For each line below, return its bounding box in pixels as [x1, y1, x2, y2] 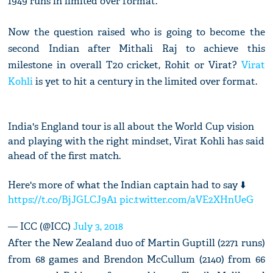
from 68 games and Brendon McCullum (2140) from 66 [8, 253, 265, 266]
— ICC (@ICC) [8, 220, 74, 233]
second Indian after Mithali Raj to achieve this [8, 42, 265, 55]
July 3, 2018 [73, 220, 124, 233]
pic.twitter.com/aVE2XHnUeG [119, 193, 254, 207]
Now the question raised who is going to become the [8, 26, 265, 39]
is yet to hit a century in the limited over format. [33, 75, 258, 88]
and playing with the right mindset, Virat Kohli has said [8, 135, 265, 148]
